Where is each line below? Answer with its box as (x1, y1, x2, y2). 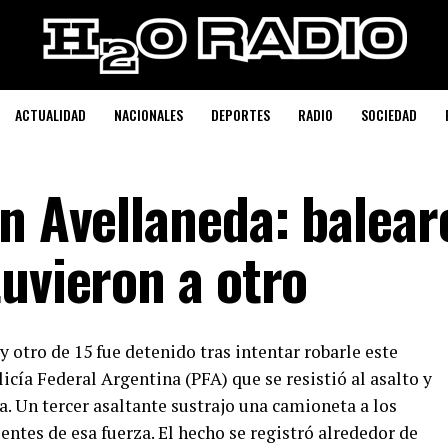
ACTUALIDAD (14, 104, 86, 125)
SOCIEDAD (360, 104, 417, 125)
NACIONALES (113, 104, 183, 125)
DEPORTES (210, 104, 270, 125)
